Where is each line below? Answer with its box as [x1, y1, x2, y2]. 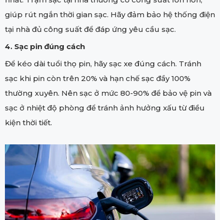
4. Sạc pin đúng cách [5, 41, 85, 51]
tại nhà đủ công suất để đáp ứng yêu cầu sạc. [5, 24, 176, 34]
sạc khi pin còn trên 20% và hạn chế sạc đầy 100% [5, 73, 191, 83]
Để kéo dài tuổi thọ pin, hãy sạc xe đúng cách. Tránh [5, 58, 201, 68]
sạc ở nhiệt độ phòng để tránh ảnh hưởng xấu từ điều [5, 103, 205, 112]
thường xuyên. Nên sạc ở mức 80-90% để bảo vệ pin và [5, 88, 212, 98]
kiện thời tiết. [5, 117, 52, 127]
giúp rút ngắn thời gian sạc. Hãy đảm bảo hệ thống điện [5, 9, 215, 19]
